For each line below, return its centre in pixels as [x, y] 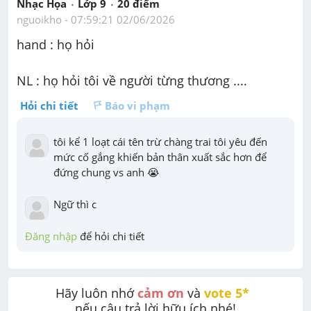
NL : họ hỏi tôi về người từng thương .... [132, 80]
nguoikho [39, 19]
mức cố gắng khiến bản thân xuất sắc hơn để [160, 157]
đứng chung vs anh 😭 [107, 172]
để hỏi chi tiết [111, 236]
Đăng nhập [51, 236]
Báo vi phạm [137, 105]
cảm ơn [160, 293]
